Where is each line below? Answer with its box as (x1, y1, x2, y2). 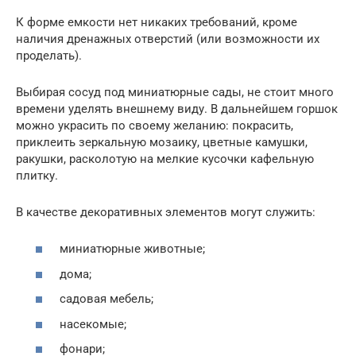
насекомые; (60, 316, 126, 331)
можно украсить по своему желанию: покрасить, (16, 118, 293, 133)
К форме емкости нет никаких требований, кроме (16, 14, 297, 29)
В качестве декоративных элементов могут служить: (16, 204, 315, 219)
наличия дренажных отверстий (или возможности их (16, 31, 319, 46)
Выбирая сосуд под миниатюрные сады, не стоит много (16, 84, 334, 99)
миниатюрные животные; (60, 242, 205, 257)
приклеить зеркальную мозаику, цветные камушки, (16, 134, 308, 149)
